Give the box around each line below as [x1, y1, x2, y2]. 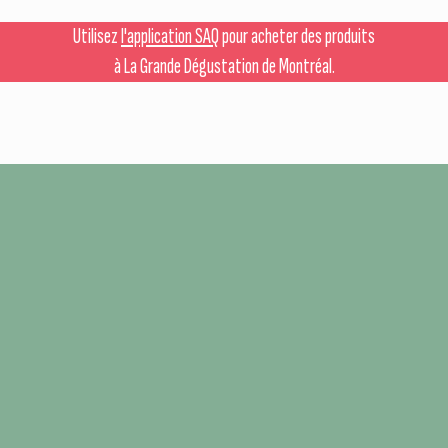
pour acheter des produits [219, 23, 375, 50]
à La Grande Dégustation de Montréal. [113, 53, 335, 80]
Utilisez [73, 23, 121, 50]
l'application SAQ [121, 23, 219, 50]
